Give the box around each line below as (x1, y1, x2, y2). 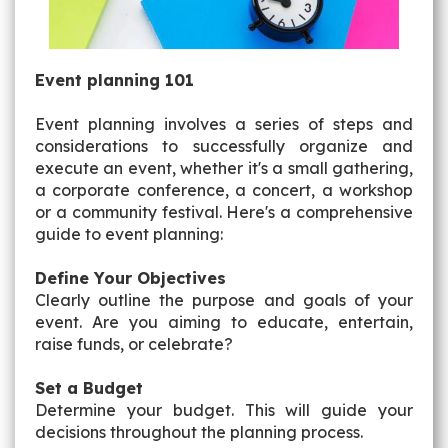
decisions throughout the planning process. (35, 422, 363, 442)
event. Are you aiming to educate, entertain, (35, 312, 413, 332)
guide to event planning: (35, 224, 223, 244)
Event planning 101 (35, 70, 194, 90)
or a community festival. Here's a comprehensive (35, 202, 413, 222)
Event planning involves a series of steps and (35, 114, 413, 134)
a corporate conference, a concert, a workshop (35, 180, 413, 200)
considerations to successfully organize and (35, 136, 413, 156)
